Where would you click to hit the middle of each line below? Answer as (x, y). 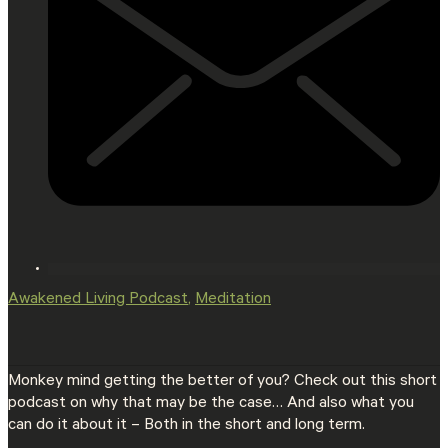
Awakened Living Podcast (98, 300)
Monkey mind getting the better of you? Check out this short (222, 382)
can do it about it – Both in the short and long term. (186, 426)
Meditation (233, 300)
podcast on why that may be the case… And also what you (211, 404)
